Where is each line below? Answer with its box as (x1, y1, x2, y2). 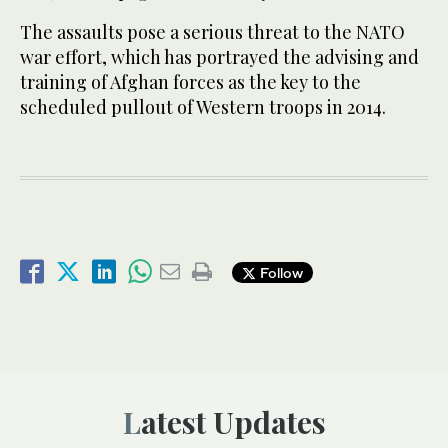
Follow (256, 263, 303, 281)
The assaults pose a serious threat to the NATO (20, 20, 405, 45)
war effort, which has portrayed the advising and (20, 45, 419, 70)
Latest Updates (140, 402, 326, 443)
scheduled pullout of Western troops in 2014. (20, 95, 386, 120)
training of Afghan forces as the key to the (20, 70, 361, 95)
